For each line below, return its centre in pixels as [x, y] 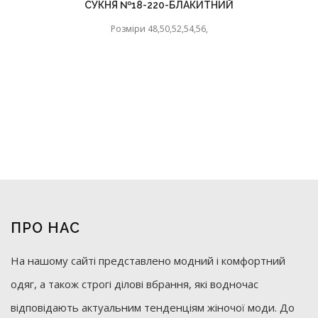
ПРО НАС [45, 228]
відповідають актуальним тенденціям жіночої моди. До [153, 308]
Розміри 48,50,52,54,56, [159, 29]
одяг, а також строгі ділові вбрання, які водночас [135, 284]
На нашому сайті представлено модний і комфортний [148, 261]
